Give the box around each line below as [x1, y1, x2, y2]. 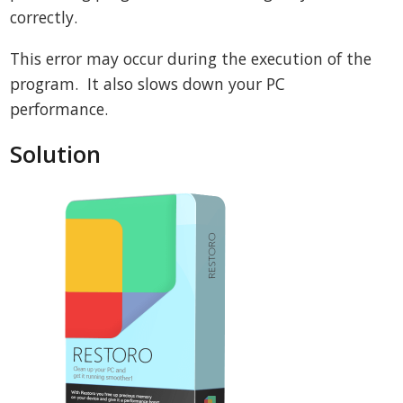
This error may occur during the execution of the [10, 47, 372, 69]
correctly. [10, 6, 78, 29]
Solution [10, 139, 102, 171]
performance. [10, 97, 109, 120]
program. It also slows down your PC [10, 72, 286, 94]
